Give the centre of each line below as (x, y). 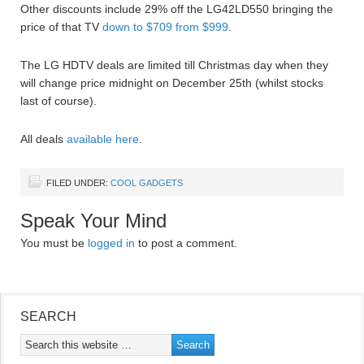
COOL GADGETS (147, 183)
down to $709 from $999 (165, 27)
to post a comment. (186, 243)
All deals (43, 139)
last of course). (58, 101)
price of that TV (61, 27)
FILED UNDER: (78, 183)
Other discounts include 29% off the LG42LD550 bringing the (177, 9)
